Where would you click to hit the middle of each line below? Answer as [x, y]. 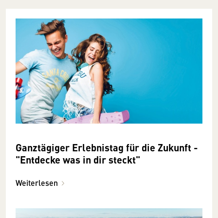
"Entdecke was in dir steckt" [78, 159]
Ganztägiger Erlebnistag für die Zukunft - [107, 147]
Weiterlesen [37, 182]
